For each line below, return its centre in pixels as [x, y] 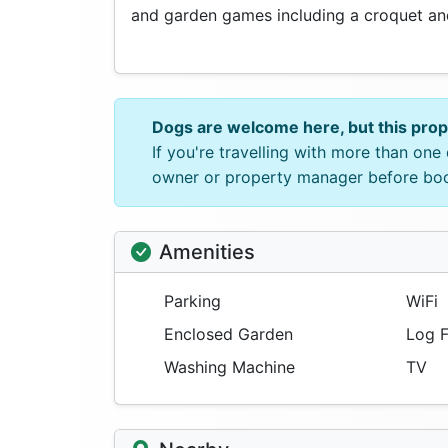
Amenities [207, 252]
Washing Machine [227, 367]
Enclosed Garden [226, 334]
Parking [190, 301]
